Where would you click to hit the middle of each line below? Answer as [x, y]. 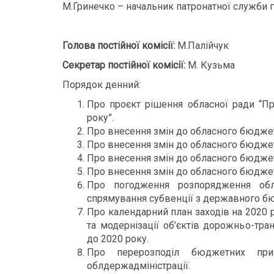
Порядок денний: [102, 85]
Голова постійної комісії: [120, 46]
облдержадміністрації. [139, 266]
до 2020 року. [118, 239]
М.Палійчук [203, 46]
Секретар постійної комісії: [124, 65]
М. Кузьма [210, 65]
